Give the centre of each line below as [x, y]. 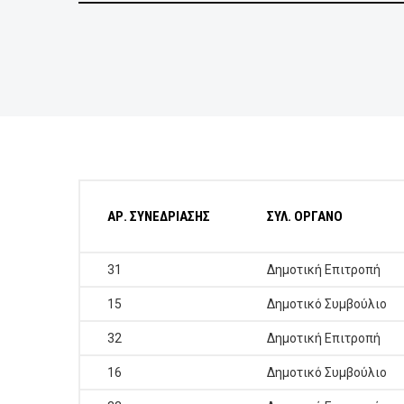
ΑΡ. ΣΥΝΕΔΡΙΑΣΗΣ [159, 216]
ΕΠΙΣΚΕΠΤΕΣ [55, 61]
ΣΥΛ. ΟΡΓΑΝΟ [305, 216]
